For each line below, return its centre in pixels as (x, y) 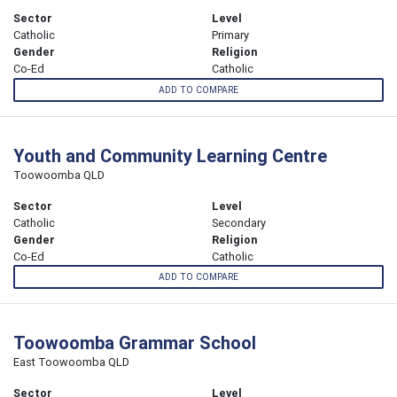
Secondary (239, 222)
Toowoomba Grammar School (135, 342)
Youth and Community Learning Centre (170, 155)
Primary (230, 35)
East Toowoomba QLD (71, 362)
